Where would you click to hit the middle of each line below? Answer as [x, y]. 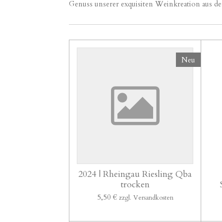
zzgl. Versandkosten [146, 198]
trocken [135, 185]
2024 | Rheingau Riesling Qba [135, 174]
